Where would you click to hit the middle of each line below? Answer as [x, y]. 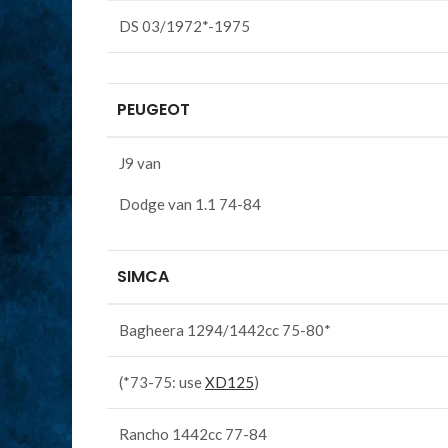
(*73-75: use [162, 382]
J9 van [140, 163]
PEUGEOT [153, 109]
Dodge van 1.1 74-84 [190, 204]
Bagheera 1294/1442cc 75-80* [225, 330]
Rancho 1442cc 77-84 [193, 434]
